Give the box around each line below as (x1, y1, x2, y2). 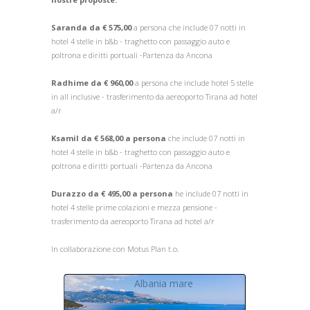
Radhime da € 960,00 (51, 77, 133, 88)
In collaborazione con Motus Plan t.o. (51, 244, 181, 254)
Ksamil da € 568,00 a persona (51, 133, 166, 143)
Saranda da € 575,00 (51, 22, 131, 33)
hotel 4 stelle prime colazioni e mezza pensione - (51, 202, 217, 212)
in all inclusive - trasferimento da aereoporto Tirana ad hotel (51, 91, 257, 102)
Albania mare (134, 277, 193, 290)
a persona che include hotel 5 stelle (133, 77, 253, 88)
